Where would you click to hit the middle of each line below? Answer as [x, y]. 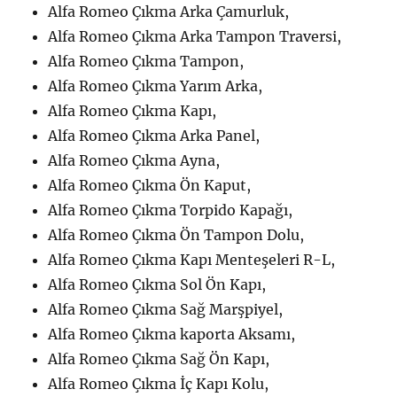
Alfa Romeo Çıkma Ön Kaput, [150, 185]
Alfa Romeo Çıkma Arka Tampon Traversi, [195, 36]
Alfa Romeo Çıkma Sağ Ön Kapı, [159, 358]
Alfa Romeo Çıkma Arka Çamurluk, [169, 11]
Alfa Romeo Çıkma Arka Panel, [154, 135]
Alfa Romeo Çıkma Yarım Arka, [156, 86]
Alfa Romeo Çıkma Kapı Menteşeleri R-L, [192, 259]
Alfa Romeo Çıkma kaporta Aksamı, [172, 334]
